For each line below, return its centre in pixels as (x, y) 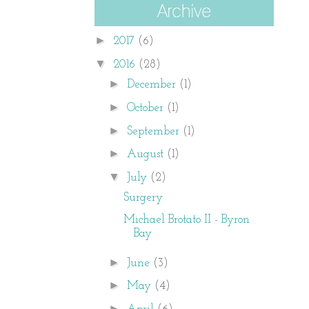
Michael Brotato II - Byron (187, 220)
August (147, 154)
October (147, 108)
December (153, 84)
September (155, 131)
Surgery (143, 197)
